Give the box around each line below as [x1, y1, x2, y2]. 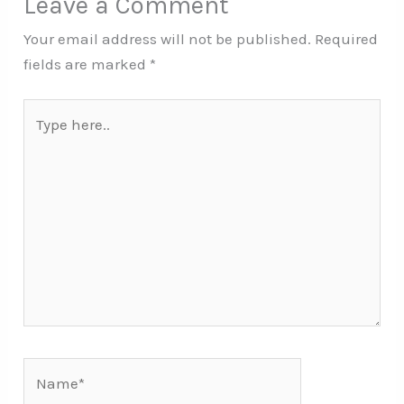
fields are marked [23, 54, 151, 73]
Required [315, 29, 379, 48]
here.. [23, 127, 62, 146]
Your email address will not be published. [23, 29, 312, 48]
